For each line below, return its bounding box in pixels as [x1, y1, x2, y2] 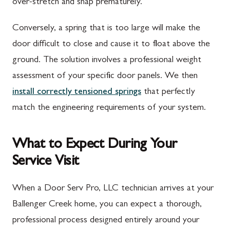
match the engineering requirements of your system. [12, 103, 206, 113]
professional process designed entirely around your [12, 216, 199, 225]
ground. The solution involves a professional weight [12, 55, 201, 65]
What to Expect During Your [12, 138, 177, 152]
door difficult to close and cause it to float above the [12, 40, 210, 49]
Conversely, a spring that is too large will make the [12, 24, 200, 33]
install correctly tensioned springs [12, 87, 141, 97]
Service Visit [12, 155, 79, 169]
